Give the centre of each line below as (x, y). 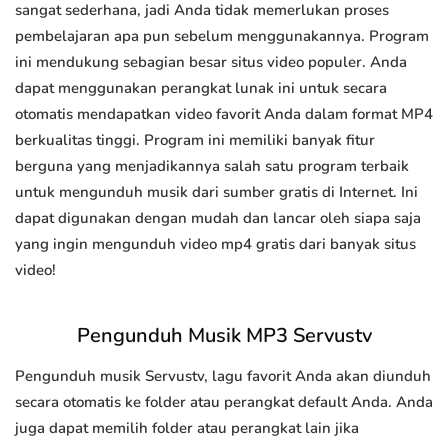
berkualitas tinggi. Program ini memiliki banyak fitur (195, 140)
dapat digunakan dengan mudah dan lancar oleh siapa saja (218, 218)
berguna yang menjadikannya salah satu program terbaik (212, 166)
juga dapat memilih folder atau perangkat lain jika (187, 428)
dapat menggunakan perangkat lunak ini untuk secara (201, 88)
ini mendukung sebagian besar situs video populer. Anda (211, 62)
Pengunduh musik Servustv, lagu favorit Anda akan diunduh (223, 376)
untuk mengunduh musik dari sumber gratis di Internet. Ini (216, 192)
